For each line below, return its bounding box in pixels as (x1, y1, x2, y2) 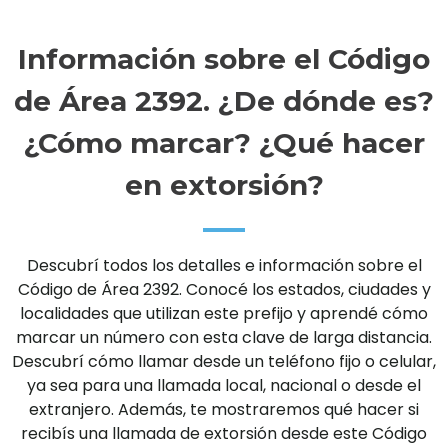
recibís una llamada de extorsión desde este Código (21, 422, 427, 446)
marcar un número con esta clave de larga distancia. (16, 326, 432, 350)
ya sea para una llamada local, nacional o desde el (27, 374, 421, 398)
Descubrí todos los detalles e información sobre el (26, 254, 422, 278)
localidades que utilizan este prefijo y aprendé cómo (20, 302, 428, 326)
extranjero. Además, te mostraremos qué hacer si (29, 398, 419, 422)
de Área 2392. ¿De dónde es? (14, 84, 434, 118)
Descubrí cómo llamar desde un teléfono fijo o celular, (12, 350, 436, 374)
